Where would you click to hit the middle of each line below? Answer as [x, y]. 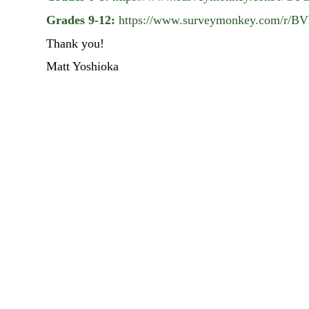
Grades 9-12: [81, 20]
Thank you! [75, 43]
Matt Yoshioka [84, 67]
